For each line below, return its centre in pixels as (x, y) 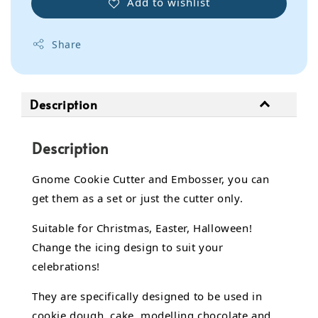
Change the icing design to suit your (128, 247)
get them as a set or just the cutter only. (138, 198)
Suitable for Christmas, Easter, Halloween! (142, 227)
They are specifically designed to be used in (147, 296)
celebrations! (66, 266)
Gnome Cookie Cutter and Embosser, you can (151, 179)
